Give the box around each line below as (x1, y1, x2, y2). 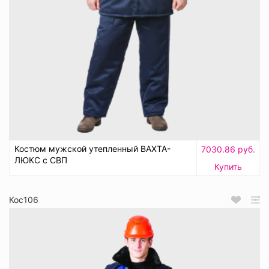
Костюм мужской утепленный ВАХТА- (14, 144, 171, 154)
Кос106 (9, 195, 38, 205)
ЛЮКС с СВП (14, 155, 67, 166)
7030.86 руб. (201, 144, 255, 155)
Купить (214, 162, 242, 172)
